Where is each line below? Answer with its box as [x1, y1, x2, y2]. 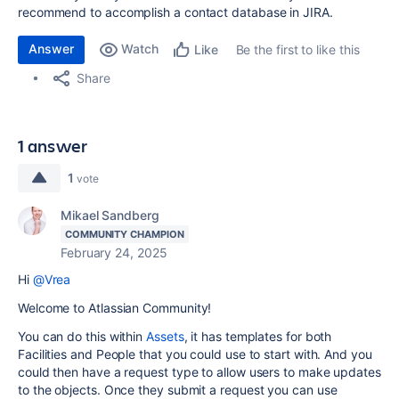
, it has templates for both [183, 329, 332, 344]
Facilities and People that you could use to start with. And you [18, 346, 372, 362]
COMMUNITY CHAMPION [65, 228, 184, 240]
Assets [146, 329, 184, 344]
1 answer [18, 134, 88, 158]
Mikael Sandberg [61, 208, 159, 223]
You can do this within [18, 329, 147, 344]
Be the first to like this [235, 42, 360, 57]
